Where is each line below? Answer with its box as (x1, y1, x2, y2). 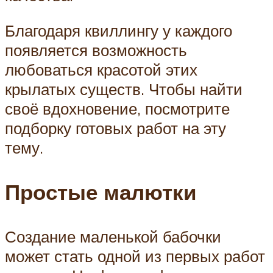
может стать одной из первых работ (5, 246, 265, 266)
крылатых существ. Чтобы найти (5, 79, 243, 99)
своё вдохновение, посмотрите (5, 98, 230, 118)
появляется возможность (5, 40, 187, 60)
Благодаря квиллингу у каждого (5, 20, 232, 40)
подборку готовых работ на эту (5, 118, 226, 138)
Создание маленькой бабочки (5, 227, 221, 247)
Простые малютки (5, 179, 197, 206)
